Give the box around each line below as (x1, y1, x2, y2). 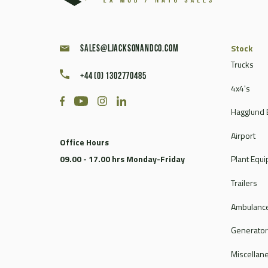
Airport (231, 129, 255, 142)
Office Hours (60, 136, 109, 149)
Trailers (231, 176, 257, 189)
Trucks (231, 58, 254, 71)
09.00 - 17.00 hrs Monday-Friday (60, 153, 185, 166)
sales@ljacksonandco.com (80, 44, 179, 54)
